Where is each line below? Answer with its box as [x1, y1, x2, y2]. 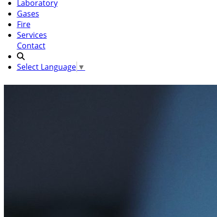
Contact [16, 40, 46, 51]
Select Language [16, 62, 76, 73]
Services [16, 30, 47, 41]
